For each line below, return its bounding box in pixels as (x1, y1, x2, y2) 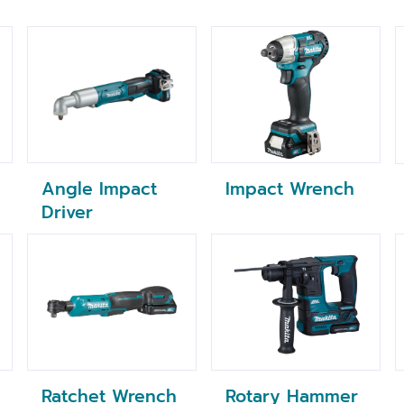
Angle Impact (41, 176, 157, 203)
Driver (41, 199, 93, 226)
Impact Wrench (225, 175, 354, 202)
